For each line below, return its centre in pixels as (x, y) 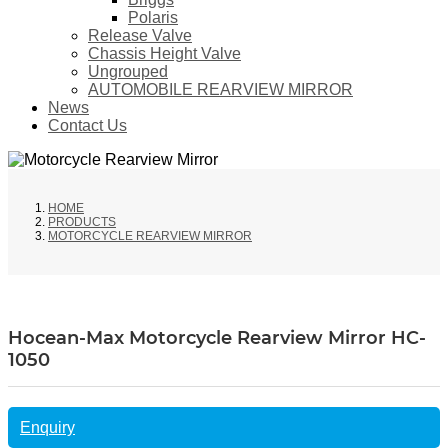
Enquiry (47, 427)
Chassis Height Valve (164, 54)
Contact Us (87, 126)
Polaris (153, 18)
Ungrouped (128, 72)
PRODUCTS (82, 222)
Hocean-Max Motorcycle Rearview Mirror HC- (217, 338)
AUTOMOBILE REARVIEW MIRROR (220, 90)
